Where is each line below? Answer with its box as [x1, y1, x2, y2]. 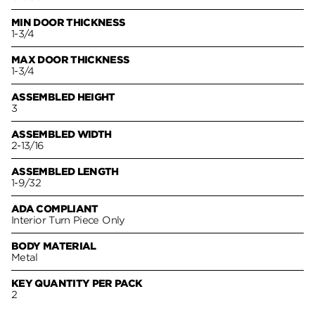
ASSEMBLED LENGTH [11, 165, 119, 177]
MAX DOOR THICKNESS [11, 53, 130, 65]
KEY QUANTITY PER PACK [11, 277, 143, 289]
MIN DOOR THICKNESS [11, 16, 126, 28]
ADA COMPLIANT [11, 202, 98, 214]
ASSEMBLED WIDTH [11, 128, 112, 140]
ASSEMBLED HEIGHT [11, 91, 115, 103]
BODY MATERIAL [11, 240, 96, 252]
